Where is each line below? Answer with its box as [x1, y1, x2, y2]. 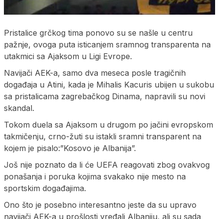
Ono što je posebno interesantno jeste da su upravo [4, 199, 197, 210]
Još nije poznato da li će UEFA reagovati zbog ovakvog [4, 159, 210, 170]
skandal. [4, 103, 34, 113]
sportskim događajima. [4, 183, 86, 193]
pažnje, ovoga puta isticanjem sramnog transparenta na [4, 39, 211, 49]
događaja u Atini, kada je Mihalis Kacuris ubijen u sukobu [4, 79, 214, 89]
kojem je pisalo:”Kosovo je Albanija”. [4, 143, 136, 153]
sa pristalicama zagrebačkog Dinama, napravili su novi [4, 91, 205, 101]
